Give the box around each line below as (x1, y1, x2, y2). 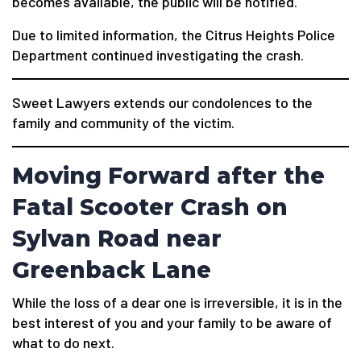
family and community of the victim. (12, 114, 234, 131)
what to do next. (12, 334, 114, 351)
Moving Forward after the (12, 162, 325, 189)
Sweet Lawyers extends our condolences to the (12, 93, 313, 111)
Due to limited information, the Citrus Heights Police (12, 26, 335, 44)
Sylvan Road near (12, 225, 222, 252)
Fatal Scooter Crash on (12, 193, 288, 221)
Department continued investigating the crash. (12, 46, 304, 64)
